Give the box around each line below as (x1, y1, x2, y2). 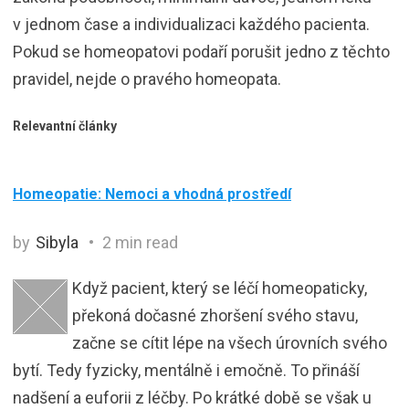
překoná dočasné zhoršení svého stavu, (72, 305, 358, 325)
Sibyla (36, 232, 79, 252)
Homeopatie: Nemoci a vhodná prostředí (13, 184, 291, 203)
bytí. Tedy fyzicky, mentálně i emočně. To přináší (13, 360, 360, 380)
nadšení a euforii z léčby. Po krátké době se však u (13, 387, 372, 407)
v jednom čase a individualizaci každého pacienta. (13, 14, 370, 34)
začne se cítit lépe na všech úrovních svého (72, 332, 387, 352)
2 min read (99, 232, 178, 252)
